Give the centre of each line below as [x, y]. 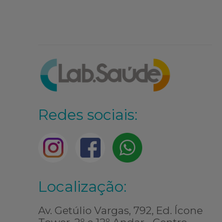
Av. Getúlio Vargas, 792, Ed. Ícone [121, 210]
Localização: [83, 186]
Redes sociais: [88, 114]
